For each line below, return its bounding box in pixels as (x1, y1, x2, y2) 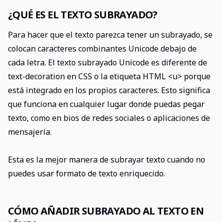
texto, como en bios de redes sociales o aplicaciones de (8, 112, 210, 123)
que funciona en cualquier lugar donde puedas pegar (8, 99, 205, 110)
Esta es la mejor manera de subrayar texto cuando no (8, 154, 205, 165)
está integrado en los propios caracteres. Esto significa (8, 85, 210, 96)
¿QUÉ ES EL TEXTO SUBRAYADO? (8, 8, 158, 21)
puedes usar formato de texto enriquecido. (8, 168, 165, 179)
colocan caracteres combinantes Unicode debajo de (8, 43, 197, 54)
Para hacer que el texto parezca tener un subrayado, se (8, 29, 213, 40)
